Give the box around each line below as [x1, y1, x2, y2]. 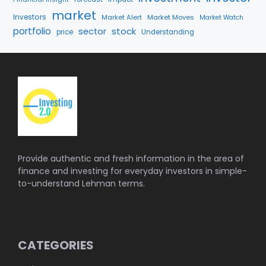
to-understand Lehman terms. [18, 178, 145, 190]
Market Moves [147, 12, 194, 23]
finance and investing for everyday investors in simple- [18, 165, 247, 178]
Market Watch [199, 13, 243, 23]
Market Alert [102, 12, 142, 23]
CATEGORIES [18, 237, 94, 254]
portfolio [13, 25, 51, 38]
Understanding [141, 27, 194, 37]
